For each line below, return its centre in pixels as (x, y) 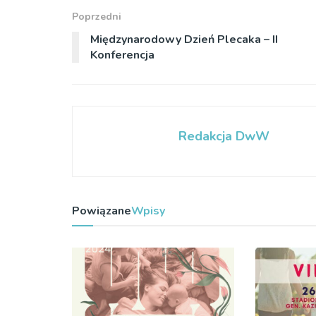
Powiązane (102, 211)
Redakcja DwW (224, 136)
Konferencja (122, 55)
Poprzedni (97, 16)
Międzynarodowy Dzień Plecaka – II (184, 39)
